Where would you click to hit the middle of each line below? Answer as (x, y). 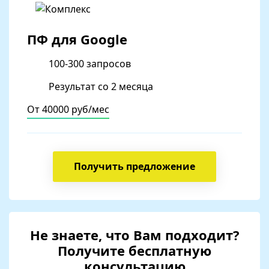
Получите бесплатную (134, 250)
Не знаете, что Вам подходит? (134, 235)
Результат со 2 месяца (101, 86)
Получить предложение (134, 166)
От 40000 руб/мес (68, 109)
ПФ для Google (77, 39)
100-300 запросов (90, 64)
